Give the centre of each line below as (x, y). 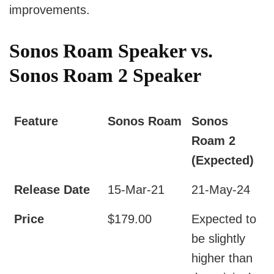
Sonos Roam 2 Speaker (105, 76)
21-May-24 (221, 190)
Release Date (52, 190)
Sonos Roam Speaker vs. (111, 51)
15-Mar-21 (136, 190)
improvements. (50, 10)
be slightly (218, 239)
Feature (36, 121)
